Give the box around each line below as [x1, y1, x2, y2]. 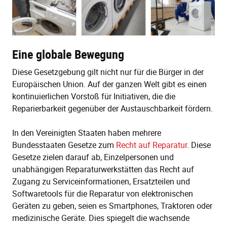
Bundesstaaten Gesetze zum [12, 139, 116, 151]
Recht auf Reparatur [116, 139, 187, 151]
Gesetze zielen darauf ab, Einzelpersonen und [12, 152, 174, 163]
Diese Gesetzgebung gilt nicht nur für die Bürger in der [12, 66, 204, 78]
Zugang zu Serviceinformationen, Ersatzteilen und [12, 176, 190, 187]
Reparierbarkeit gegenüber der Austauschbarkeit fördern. [12, 103, 213, 115]
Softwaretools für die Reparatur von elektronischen [12, 188, 193, 200]
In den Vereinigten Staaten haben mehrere [12, 127, 161, 139]
